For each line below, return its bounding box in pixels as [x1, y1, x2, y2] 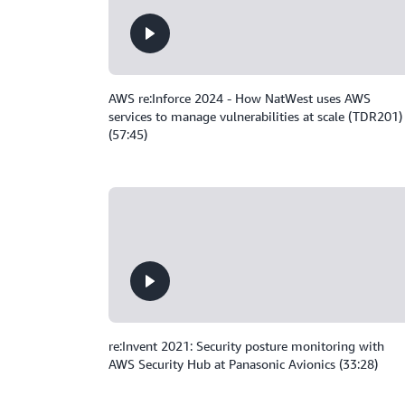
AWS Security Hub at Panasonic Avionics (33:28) [108, 356, 378, 372]
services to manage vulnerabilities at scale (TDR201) [108, 108, 402, 124]
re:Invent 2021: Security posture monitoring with [108, 338, 384, 353]
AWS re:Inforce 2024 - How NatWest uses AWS [108, 90, 371, 106]
